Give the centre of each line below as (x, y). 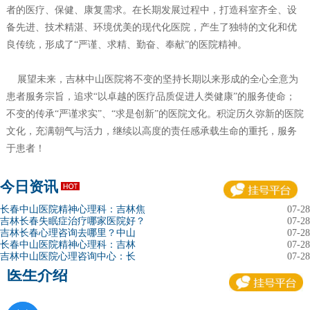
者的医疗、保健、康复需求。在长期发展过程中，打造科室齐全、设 (151, 10)
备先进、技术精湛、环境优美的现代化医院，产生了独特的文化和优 (151, 28)
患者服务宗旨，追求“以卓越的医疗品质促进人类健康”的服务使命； (151, 97)
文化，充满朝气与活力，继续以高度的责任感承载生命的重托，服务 (151, 131)
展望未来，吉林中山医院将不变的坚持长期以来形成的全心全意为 (152, 80)
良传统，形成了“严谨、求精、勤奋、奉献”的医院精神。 (126, 45)
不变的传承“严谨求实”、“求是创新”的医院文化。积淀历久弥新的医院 (155, 114)
